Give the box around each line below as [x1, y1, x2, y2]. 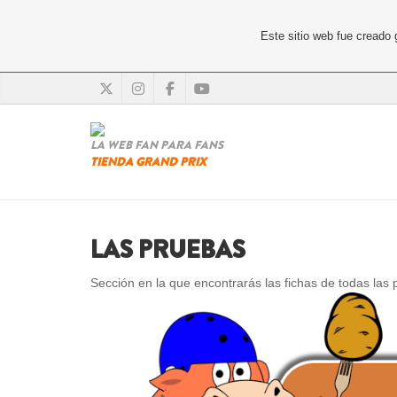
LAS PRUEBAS [90, 232, 245, 268]
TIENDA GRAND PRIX [90, 153, 206, 170]
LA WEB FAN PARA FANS [90, 136, 223, 153]
